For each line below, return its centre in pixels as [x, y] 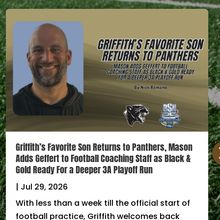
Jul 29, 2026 [44, 187]
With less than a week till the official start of [103, 203]
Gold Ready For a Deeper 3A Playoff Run [84, 170]
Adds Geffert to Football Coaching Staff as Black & [103, 159]
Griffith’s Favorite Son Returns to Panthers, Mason [104, 147]
